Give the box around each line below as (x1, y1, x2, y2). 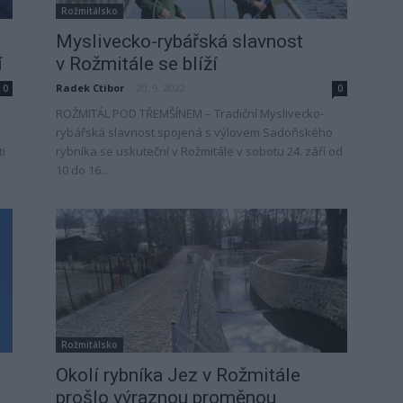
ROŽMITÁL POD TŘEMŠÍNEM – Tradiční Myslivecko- (56, 105, 324, 121)
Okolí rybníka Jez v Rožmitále (56, 364, 300, 386)
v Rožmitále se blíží (56, 53, 218, 75)
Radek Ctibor (56, 81, 124, 94)
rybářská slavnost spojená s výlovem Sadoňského (56, 124, 333, 140)
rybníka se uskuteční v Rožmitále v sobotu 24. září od (56, 143, 343, 159)
